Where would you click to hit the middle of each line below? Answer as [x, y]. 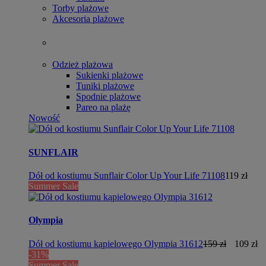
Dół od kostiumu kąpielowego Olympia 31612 [116, 243]
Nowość [44, 118]
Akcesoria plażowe [88, 19]
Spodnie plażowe [108, 97]
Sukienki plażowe [110, 75]
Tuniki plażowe [105, 86]
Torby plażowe [80, 8]
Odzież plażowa [83, 65]
